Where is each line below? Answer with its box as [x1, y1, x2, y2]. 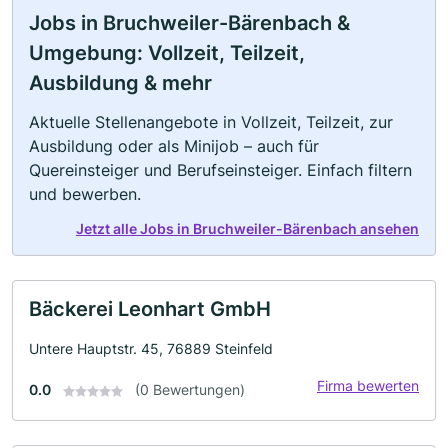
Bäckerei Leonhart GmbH [29, 297, 271, 321]
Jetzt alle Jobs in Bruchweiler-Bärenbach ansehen [76, 220, 419, 237]
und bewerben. [29, 184, 141, 204]
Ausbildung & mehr [29, 71, 212, 95]
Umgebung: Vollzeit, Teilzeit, [29, 41, 305, 65]
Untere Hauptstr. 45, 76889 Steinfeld [29, 340, 273, 357]
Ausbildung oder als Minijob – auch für [29, 136, 319, 156]
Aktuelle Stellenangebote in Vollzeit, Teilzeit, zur [29, 112, 393, 132]
